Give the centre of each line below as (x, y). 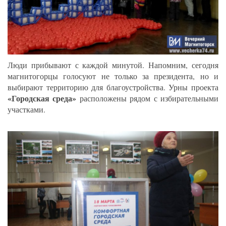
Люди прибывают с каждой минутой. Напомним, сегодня (113, 65)
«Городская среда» (44, 98)
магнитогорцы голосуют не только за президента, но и (113, 76)
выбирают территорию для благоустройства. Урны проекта (113, 87)
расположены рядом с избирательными (149, 98)
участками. (26, 109)
